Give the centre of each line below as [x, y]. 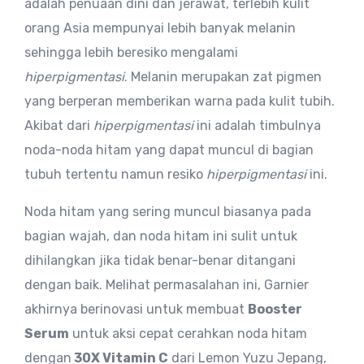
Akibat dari [59, 126]
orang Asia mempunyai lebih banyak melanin [160, 28]
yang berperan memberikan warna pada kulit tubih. [180, 102]
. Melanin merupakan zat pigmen [223, 77]
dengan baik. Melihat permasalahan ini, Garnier [167, 285]
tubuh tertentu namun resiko [115, 175]
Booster [275, 310]
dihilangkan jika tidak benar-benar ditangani [160, 261]
